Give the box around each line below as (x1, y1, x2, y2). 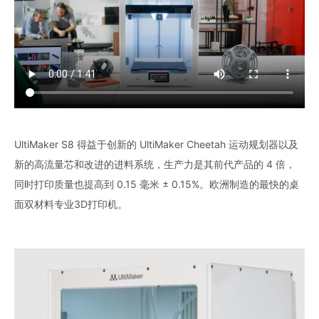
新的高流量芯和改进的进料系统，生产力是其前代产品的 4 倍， (14, 157, 296, 170)
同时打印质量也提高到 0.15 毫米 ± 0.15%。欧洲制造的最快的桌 (14, 177, 299, 190)
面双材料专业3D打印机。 (14, 197, 127, 210)
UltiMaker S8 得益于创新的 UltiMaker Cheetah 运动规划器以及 (14, 137, 298, 150)
